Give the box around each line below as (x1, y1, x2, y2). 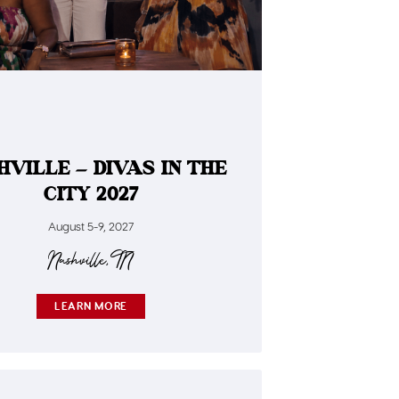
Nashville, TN (50, 248, 132, 274)
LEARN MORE (54, 298, 127, 313)
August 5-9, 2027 (48, 218, 134, 232)
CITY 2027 (43, 184, 139, 205)
